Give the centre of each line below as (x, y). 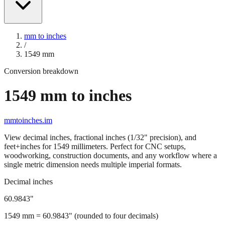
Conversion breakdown (41, 89)
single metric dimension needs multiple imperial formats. (93, 182)
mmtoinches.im (28, 138)
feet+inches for (29, 164)
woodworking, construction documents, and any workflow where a (110, 173)
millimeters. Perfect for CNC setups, (128, 164)
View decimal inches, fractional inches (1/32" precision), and (100, 155)
